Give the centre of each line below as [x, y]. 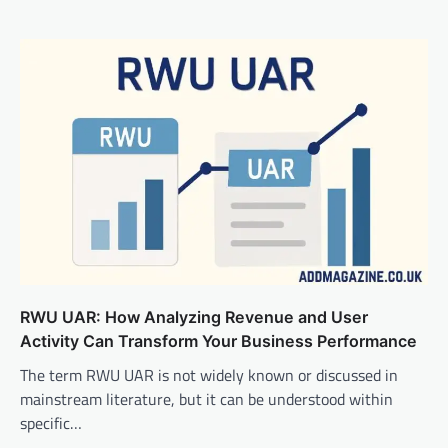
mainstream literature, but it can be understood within [206, 399]
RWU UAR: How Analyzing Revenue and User [194, 317]
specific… [51, 423]
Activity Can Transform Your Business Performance [218, 341]
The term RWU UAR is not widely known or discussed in [209, 375]
